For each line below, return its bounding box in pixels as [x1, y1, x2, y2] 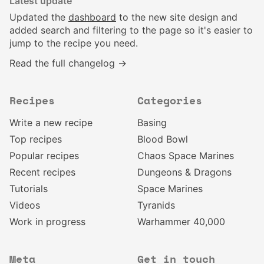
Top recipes [9, 133, 62, 145]
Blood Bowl [137, 133, 188, 145]
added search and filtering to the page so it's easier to [9, 24, 253, 36]
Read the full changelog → [9, 57, 127, 69]
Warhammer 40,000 [137, 216, 225, 227]
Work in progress [9, 216, 85, 227]
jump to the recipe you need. [9, 37, 138, 49]
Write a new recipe [9, 117, 93, 128]
